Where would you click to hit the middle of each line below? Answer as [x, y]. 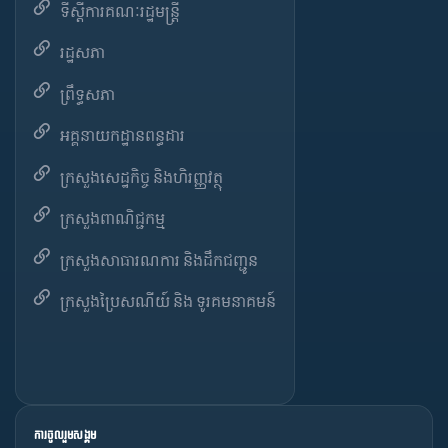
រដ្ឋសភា [82, 52]
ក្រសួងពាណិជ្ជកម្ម [112, 218]
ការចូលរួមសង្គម [65, 434]
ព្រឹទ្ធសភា [87, 93]
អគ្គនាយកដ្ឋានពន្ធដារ [122, 135]
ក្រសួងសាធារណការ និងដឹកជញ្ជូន [159, 259]
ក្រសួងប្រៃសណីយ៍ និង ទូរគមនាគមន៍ [168, 301]
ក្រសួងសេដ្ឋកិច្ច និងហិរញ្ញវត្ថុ [141, 176]
